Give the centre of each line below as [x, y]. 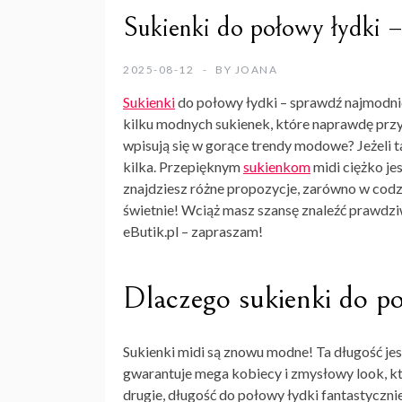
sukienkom [277, 167]
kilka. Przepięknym [183, 167]
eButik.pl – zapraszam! [193, 232]
